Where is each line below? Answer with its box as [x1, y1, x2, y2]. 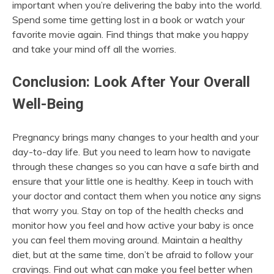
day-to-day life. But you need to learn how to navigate [12, 145, 251, 158]
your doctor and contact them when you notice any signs [12, 189, 261, 202]
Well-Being [12, 95, 84, 113]
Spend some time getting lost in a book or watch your [12, 13, 245, 26]
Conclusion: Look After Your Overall [12, 73, 250, 91]
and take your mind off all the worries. [12, 42, 176, 55]
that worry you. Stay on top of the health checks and [12, 204, 243, 217]
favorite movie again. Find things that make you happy [12, 28, 249, 40]
